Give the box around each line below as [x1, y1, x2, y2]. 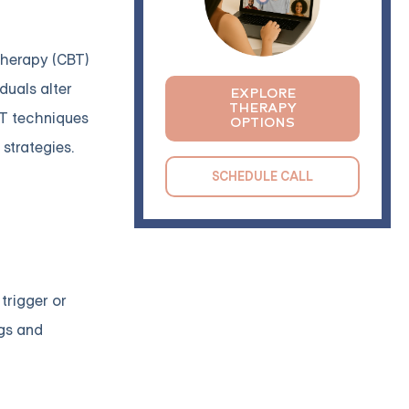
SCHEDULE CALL [212, 167, 314, 184]
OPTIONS [230, 114, 296, 131]
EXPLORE [229, 85, 296, 101]
